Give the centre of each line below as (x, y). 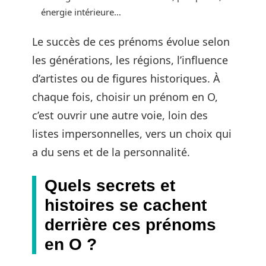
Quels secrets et (110, 186)
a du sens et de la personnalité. (111, 152)
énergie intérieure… (81, 12)
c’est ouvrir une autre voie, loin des (120, 115)
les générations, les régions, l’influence (130, 60)
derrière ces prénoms (130, 225)
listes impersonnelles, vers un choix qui (132, 134)
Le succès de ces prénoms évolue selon (131, 42)
